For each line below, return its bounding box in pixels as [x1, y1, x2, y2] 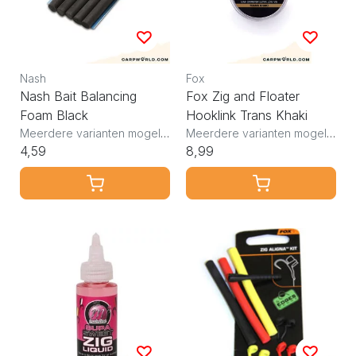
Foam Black [20, 106, 88, 123]
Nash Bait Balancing [20, 87, 137, 104]
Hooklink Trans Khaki [186, 106, 308, 123]
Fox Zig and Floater [186, 87, 300, 104]
